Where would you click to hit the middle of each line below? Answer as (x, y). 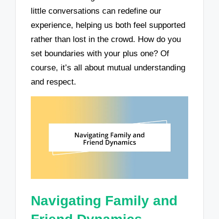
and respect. (54, 82)
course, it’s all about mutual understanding (108, 67)
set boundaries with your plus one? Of (100, 53)
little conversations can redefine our (96, 11)
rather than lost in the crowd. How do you (106, 39)
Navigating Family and (104, 200)
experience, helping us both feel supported (108, 25)
